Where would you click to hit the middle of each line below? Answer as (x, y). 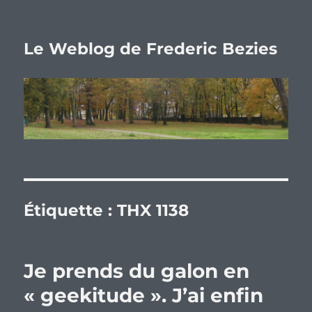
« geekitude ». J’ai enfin (144, 296)
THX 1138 (153, 211)
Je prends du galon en (137, 271)
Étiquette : (71, 211)
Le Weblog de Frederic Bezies (151, 49)
